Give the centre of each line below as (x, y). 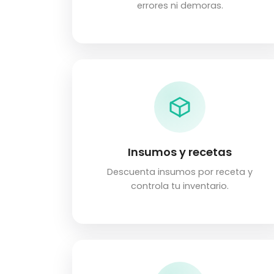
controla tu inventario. (180, 186)
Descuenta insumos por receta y (180, 172)
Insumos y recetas (180, 152)
